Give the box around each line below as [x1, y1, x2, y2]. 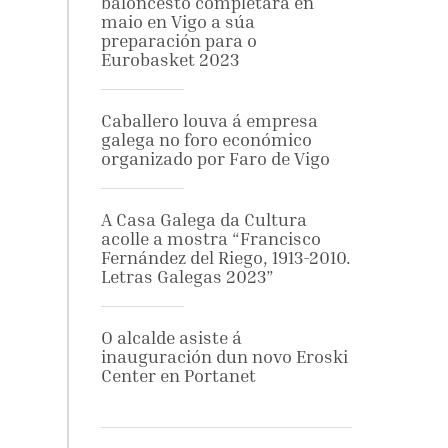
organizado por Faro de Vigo [100, 148, 330, 169]
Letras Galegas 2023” [100, 266, 274, 287]
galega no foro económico [100, 129, 312, 150]
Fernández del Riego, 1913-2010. [100, 247, 351, 268]
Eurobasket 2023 [100, 49, 239, 70]
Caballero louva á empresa [100, 110, 318, 131]
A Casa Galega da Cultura [100, 209, 307, 230]
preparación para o [100, 30, 257, 51]
